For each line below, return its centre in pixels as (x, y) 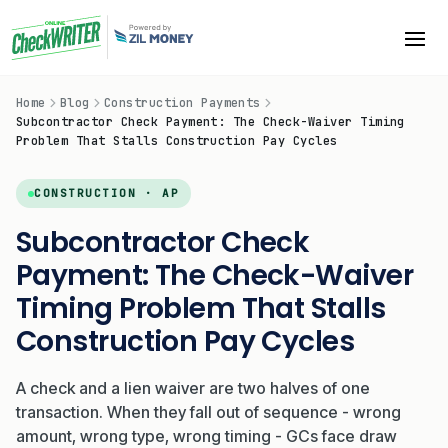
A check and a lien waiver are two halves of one (193, 388)
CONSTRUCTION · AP (107, 193)
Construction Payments (182, 102)
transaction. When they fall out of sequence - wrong (208, 412)
